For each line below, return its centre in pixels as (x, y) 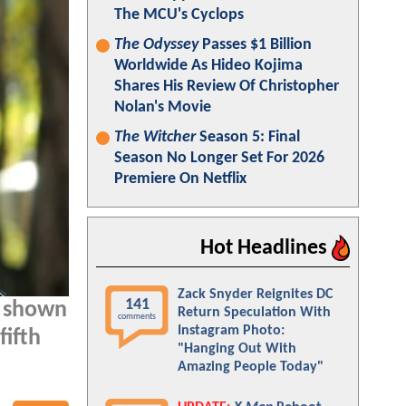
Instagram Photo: (231, 331)
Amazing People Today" (251, 367)
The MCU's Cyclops (179, 15)
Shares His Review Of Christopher (227, 87)
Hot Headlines (266, 248)
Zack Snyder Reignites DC (255, 295)
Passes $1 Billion (255, 45)
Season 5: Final (248, 137)
